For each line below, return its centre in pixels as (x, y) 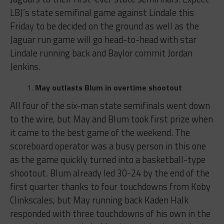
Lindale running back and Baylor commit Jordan (101, 53)
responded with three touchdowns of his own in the (110, 214)
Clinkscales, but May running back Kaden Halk (99, 200)
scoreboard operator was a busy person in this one (108, 146)
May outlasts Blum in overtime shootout (108, 88)
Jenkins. (25, 67)
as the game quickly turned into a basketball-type (107, 160)
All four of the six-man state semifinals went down (110, 106)
